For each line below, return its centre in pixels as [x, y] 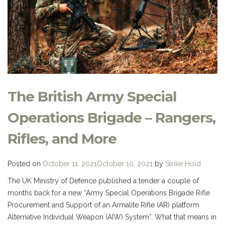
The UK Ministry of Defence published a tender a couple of [103, 181]
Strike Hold [183, 163]
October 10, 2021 [125, 163]
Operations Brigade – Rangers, [111, 117]
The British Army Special [92, 96]
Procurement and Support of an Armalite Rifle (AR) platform [103, 205]
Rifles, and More [62, 138]
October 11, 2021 [70, 163]
